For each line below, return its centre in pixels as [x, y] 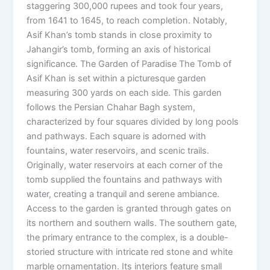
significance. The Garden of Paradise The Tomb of [129, 64]
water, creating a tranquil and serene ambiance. [123, 194]
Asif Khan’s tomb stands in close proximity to [120, 35]
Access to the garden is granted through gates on [129, 208]
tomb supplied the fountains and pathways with [125, 179]
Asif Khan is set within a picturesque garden [117, 78]
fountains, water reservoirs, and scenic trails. [118, 150]
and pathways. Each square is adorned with [117, 136]
